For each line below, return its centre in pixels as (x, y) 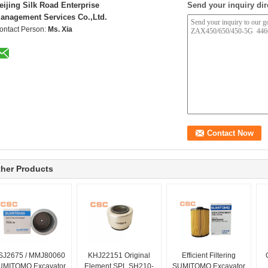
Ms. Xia (60, 29)
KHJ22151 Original (119, 255)
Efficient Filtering (209, 255)
